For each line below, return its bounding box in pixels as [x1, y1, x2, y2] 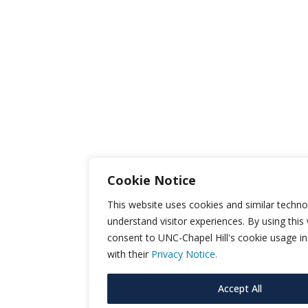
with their [107, 247, 151, 261]
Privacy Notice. [151, 247, 217, 261]
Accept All [218, 282, 262, 295]
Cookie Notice [107, 172, 196, 188]
